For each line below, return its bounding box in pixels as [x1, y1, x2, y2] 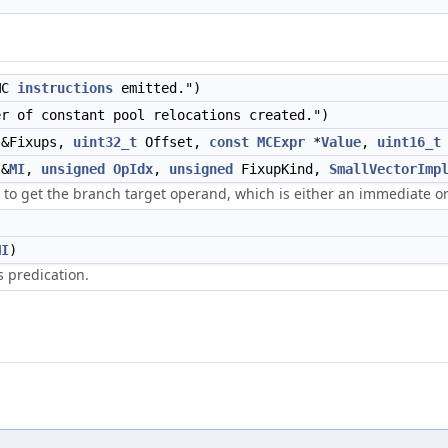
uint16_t [377, 134, 441, 150]
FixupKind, [233, 161, 329, 177]
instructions [17, 80, 113, 96]
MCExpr [257, 134, 305, 150]
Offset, [137, 134, 209, 150]
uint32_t [73, 134, 137, 150]
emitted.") [113, 80, 201, 96]
